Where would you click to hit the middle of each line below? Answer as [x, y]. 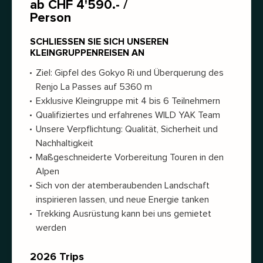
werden [51, 228]
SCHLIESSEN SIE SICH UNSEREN [99, 42]
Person [50, 18]
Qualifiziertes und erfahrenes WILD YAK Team [128, 115]
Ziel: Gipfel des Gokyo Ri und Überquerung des [130, 73]
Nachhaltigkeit [65, 143]
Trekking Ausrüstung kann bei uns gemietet [124, 214]
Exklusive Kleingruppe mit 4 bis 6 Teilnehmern [128, 101]
